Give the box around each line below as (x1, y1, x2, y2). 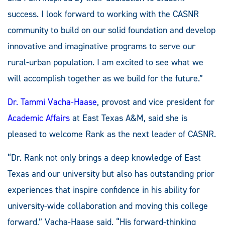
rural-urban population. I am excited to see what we (8, 56, 203, 68)
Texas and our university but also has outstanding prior (8, 167, 214, 180)
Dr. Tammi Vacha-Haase (8, 95, 97, 108)
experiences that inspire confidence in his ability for (8, 183, 200, 196)
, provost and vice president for (97, 95, 214, 108)
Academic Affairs (8, 111, 70, 124)
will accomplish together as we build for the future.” (8, 72, 203, 84)
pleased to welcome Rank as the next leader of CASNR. (8, 128, 216, 140)
